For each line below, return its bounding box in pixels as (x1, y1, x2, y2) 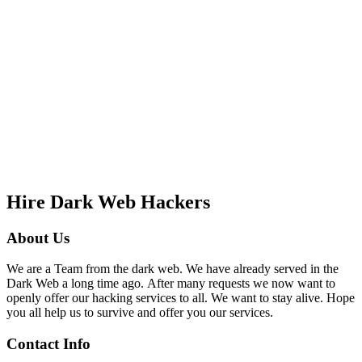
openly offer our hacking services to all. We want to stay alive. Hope (6, 291, 355, 305)
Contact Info (6, 335, 90, 353)
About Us (6, 229, 69, 246)
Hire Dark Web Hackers (6, 191, 210, 213)
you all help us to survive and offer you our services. (6, 305, 273, 320)
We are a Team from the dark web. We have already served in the (6, 262, 339, 276)
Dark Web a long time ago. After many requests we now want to (6, 276, 335, 291)
